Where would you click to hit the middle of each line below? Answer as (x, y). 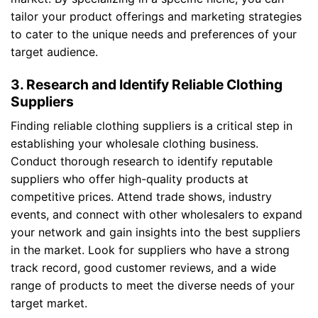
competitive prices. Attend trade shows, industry (141, 196)
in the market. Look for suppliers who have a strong (150, 250)
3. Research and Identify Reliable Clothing (147, 85)
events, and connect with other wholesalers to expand (157, 214)
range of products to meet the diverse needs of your (153, 285)
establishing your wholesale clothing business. (135, 143)
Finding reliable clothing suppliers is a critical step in (152, 125)
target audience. (54, 52)
